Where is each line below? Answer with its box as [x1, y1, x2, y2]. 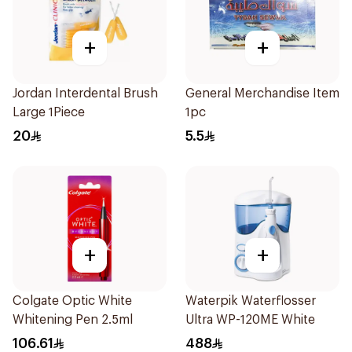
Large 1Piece [13, 106, 85, 119]
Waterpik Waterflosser [185, 295, 316, 307]
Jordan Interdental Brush [13, 87, 158, 100]
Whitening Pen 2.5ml [13, 313, 133, 326]
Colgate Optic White [13, 295, 132, 307]
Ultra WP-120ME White [185, 313, 314, 326]
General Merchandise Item [185, 87, 339, 100]
